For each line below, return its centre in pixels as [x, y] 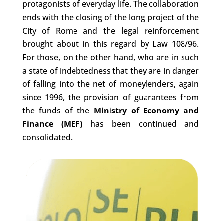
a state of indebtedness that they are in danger [110, 70]
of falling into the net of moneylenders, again [110, 84]
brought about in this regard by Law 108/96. [110, 44]
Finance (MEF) [52, 124]
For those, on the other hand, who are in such [110, 57]
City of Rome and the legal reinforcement [110, 30]
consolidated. [47, 137]
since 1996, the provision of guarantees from [110, 97]
